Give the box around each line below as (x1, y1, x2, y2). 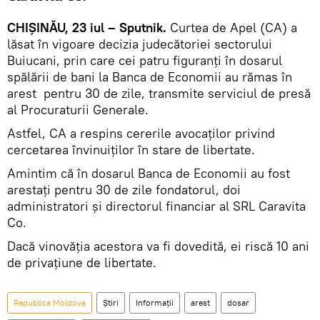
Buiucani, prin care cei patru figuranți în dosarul (7, 52, 282, 69)
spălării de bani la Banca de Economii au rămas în (7, 69, 292, 86)
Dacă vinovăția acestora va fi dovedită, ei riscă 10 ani (7, 238, 309, 255)
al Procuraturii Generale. (7, 101, 149, 119)
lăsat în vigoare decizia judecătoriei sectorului (7, 36, 272, 53)
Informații (136, 297, 174, 309)
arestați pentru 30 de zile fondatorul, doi (7, 181, 241, 199)
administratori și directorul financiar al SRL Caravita (7, 198, 306, 215)
